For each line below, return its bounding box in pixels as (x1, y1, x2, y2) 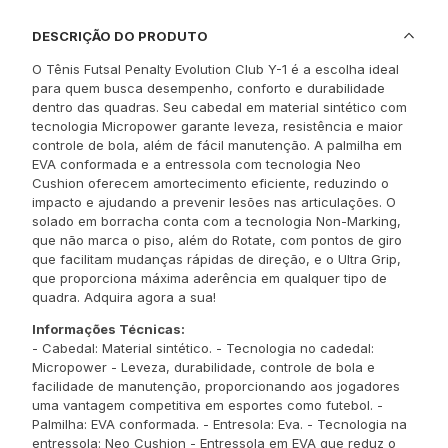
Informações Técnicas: (32, 321, 185, 337)
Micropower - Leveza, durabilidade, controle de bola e (32, 359, 375, 375)
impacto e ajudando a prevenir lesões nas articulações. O (32, 194, 396, 210)
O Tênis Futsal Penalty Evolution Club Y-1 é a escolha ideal (32, 61, 399, 77)
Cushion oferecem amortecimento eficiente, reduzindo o (32, 175, 389, 191)
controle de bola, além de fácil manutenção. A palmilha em (32, 137, 402, 153)
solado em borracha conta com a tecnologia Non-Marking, (32, 213, 401, 229)
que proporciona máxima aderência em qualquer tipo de (32, 270, 387, 286)
